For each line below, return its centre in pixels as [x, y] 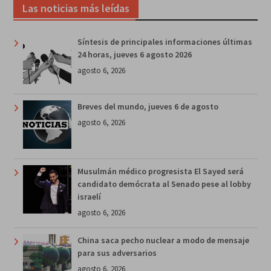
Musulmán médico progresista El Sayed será [160, 171]
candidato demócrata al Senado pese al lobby [164, 184]
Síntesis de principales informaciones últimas [165, 41]
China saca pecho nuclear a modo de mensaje [163, 240]
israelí [89, 196]
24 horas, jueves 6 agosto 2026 [134, 54]
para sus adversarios [117, 253]
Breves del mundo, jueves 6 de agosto [148, 106]
